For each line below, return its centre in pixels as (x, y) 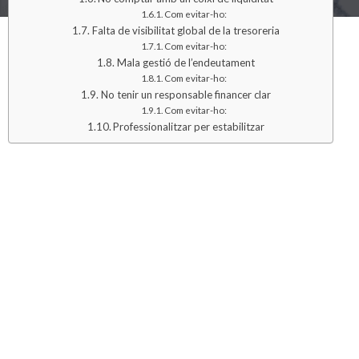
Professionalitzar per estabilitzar (189, 127)
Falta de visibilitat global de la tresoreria (186, 30)
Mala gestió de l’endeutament (186, 63)
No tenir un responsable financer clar (186, 95)
